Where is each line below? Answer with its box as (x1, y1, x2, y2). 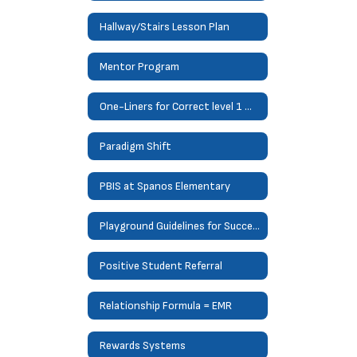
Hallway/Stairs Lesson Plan (100, 19, 229, 33)
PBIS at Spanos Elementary (100, 178, 230, 193)
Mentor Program (100, 59, 179, 73)
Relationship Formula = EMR (100, 298, 232, 312)
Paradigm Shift (100, 139, 171, 153)
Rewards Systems (100, 338, 186, 352)
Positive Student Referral (100, 258, 222, 273)
